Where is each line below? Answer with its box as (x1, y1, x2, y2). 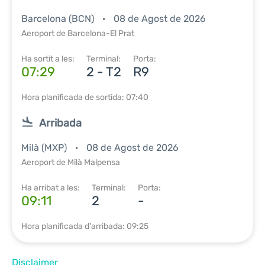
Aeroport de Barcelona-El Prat (21, 28, 134, 38)
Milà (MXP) (21, 142, 69, 153)
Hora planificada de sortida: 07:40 (21, 92, 148, 102)
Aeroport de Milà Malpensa (21, 157, 120, 167)
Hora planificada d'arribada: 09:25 (21, 221, 148, 231)
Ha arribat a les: (21, 183, 80, 193)
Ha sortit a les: (21, 54, 75, 64)
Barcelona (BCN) (21, 13, 96, 24)
